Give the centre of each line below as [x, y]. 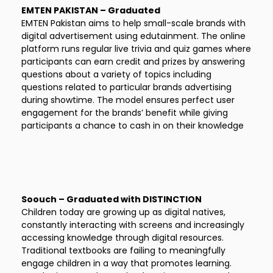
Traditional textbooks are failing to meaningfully [123, 250]
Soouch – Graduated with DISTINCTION [112, 199]
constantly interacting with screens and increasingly [133, 225]
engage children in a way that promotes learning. [126, 263]
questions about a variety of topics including [116, 74]
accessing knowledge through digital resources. [122, 238]
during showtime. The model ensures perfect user [128, 100]
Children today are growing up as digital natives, [123, 212]
